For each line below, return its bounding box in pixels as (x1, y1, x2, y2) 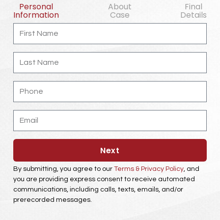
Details (180, 9, 207, 21)
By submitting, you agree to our (13, 165, 114, 172)
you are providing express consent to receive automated (13, 176, 195, 183)
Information (13, 9, 59, 21)
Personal (19, 1, 53, 12)
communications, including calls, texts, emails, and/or (13, 186, 183, 193)
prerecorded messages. (13, 196, 92, 203)
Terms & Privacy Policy (113, 165, 184, 172)
